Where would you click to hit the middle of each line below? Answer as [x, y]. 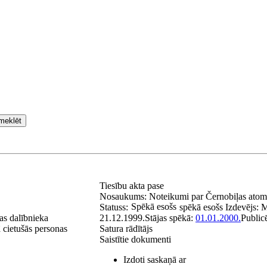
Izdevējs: [243, 207]
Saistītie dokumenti [135, 239]
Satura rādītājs [126, 229]
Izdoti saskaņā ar [155, 260]
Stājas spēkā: [170, 218]
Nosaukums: [124, 196]
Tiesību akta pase [133, 186]
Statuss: [114, 207]
